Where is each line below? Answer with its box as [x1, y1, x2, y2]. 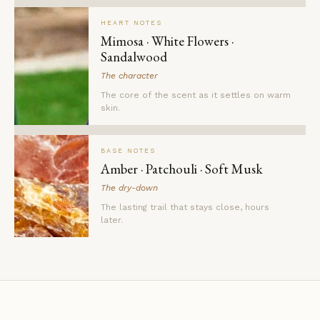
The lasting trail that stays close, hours [101, 202, 269, 213]
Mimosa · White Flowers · [101, 32, 234, 51]
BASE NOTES [101, 147, 156, 155]
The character [101, 71, 158, 81]
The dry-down [101, 183, 158, 194]
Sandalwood [101, 48, 167, 66]
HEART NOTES [101, 19, 162, 27]
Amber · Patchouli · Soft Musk [101, 160, 263, 179]
